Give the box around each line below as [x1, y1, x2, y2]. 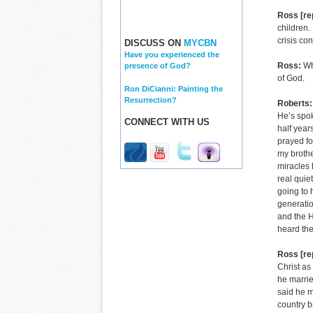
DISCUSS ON [124, 38, 184, 49]
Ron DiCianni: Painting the [124, 84, 223, 93]
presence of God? [124, 61, 191, 71]
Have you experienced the [124, 50, 219, 59]
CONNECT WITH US [124, 117, 210, 128]
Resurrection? [124, 95, 177, 104]
